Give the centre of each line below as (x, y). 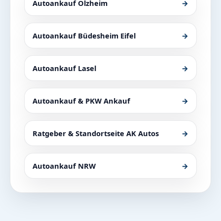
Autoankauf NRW (64, 166)
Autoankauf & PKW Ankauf (81, 100)
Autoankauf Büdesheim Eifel (84, 35)
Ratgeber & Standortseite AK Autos (96, 133)
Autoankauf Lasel (64, 68)
